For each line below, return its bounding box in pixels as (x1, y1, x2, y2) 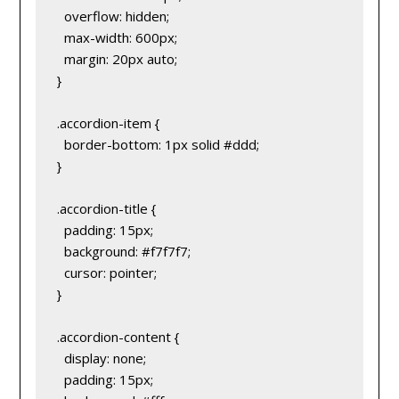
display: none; (56, 349, 146, 368)
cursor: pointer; (56, 264, 157, 282)
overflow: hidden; (56, 7, 169, 26)
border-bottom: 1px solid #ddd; (56, 135, 259, 154)
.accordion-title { (56, 199, 156, 218)
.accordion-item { (56, 114, 159, 133)
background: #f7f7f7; (56, 242, 191, 261)
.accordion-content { (56, 328, 179, 346)
